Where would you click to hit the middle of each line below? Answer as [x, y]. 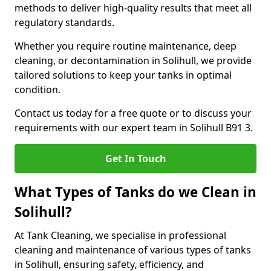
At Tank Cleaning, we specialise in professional [120, 235]
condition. [38, 90]
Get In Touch [135, 158]
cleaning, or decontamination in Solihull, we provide [133, 60]
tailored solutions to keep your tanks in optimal [123, 75]
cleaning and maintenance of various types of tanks [133, 250]
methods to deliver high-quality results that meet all [133, 8]
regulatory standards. [64, 22]
